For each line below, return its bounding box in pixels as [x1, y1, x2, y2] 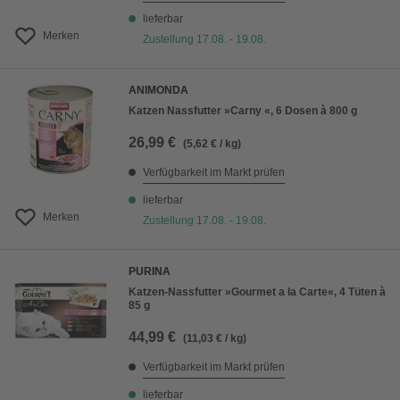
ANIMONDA [129, 84, 188, 97]
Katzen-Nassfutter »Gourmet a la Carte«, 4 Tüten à [129, 286, 386, 299]
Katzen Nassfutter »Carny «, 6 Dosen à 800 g [129, 104, 357, 118]
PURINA [129, 265, 171, 279]
